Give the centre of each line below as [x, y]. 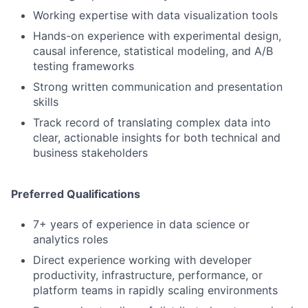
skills [46, 102]
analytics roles [70, 239]
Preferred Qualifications [76, 194]
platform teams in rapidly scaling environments [155, 290]
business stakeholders [90, 153]
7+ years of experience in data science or [141, 224]
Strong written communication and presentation [158, 87]
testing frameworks [84, 66]
